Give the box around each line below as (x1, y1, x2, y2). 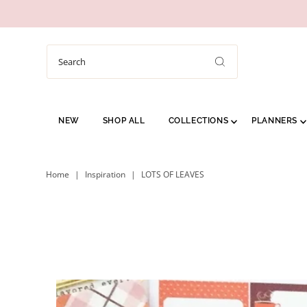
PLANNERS (251, 116, 298, 126)
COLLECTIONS (168, 116, 229, 126)
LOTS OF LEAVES (140, 169, 204, 181)
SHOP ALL (102, 116, 145, 126)
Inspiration (84, 169, 125, 181)
